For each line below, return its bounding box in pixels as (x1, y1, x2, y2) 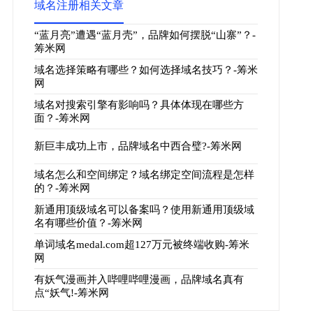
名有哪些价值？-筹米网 (34, 217, 143, 228)
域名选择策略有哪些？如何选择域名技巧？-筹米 (34, 64, 258, 75)
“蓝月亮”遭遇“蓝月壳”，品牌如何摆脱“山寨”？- (34, 29, 256, 41)
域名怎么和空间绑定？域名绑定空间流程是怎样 (34, 168, 254, 180)
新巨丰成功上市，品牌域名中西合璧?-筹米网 (34, 140, 242, 152)
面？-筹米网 (34, 112, 90, 124)
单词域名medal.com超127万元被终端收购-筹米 (34, 238, 249, 250)
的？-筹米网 (34, 182, 90, 194)
